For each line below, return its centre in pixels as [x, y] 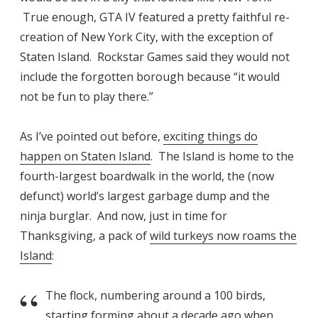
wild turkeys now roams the [223, 235]
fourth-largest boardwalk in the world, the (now [147, 176]
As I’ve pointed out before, [92, 136]
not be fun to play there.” [87, 96]
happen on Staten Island [85, 156]
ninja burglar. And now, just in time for [124, 215]
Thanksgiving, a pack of [85, 235]
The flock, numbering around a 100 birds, [155, 295]
